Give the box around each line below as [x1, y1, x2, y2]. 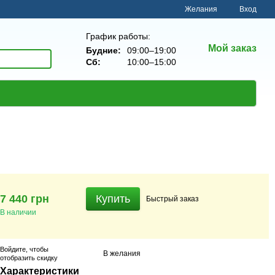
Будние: [86, 45, 121, 55]
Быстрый [146, 194, 180, 203]
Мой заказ [208, 43, 257, 53]
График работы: [86, 31, 150, 41]
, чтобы [26, 246, 48, 253]
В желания [103, 249, 141, 258]
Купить [96, 193, 130, 205]
